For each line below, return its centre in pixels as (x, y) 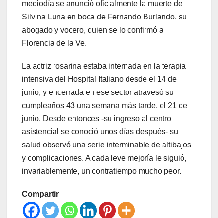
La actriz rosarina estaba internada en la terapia (104, 66)
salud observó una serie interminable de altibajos (107, 145)
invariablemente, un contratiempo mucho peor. (101, 171)
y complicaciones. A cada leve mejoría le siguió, (104, 158)
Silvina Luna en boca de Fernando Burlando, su (104, 17)
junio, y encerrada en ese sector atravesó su (98, 92)
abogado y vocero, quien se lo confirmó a (93, 30)
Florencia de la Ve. (54, 43)
